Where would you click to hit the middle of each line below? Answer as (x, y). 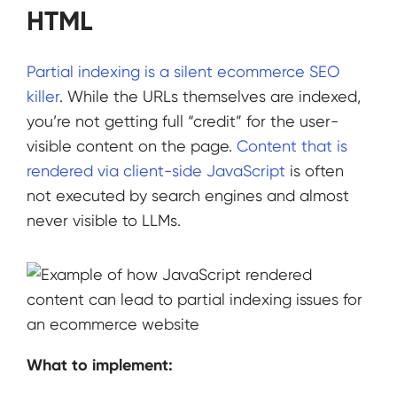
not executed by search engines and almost (188, 196)
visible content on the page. (132, 146)
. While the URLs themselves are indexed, (210, 97)
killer (43, 97)
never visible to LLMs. (106, 221)
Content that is (292, 146)
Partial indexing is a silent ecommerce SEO (183, 72)
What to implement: (100, 365)
